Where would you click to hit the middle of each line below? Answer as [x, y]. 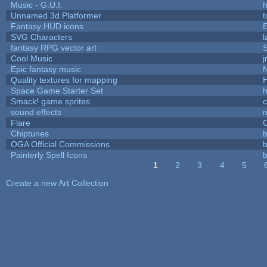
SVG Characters [41, 37]
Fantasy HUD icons [47, 26]
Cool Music [31, 58]
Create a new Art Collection [57, 183]
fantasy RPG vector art [53, 47]
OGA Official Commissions [60, 144]
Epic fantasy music [46, 69]
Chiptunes [30, 133]
